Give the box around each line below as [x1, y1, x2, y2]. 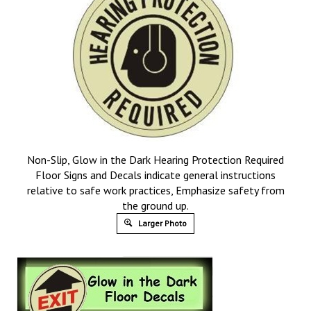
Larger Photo [136, 218, 187, 228]
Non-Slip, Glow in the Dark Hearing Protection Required [27, 153, 284, 167]
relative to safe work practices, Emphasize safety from [26, 183, 285, 197]
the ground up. [122, 199, 189, 212]
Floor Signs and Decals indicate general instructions [35, 168, 276, 182]
